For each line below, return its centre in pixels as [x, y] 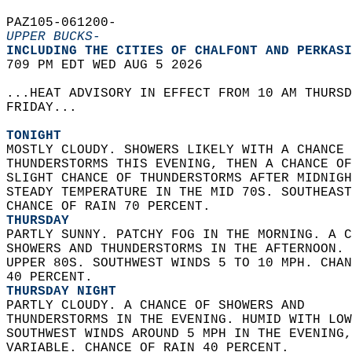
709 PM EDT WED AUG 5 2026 [112, 65]
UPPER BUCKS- [53, 37]
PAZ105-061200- [69, 23]
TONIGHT [34, 136]
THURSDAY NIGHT [61, 291]
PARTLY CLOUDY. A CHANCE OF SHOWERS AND [163, 306]
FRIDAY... [49, 108]
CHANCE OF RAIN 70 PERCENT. [112, 207]
